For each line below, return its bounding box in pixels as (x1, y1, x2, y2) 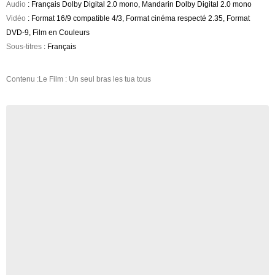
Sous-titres (6, 42, 42, 52)
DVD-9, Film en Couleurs (6, 28, 90, 37)
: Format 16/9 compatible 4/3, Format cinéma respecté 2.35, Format (26, 14, 250, 23)
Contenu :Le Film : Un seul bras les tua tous (6, 75, 151, 84)
